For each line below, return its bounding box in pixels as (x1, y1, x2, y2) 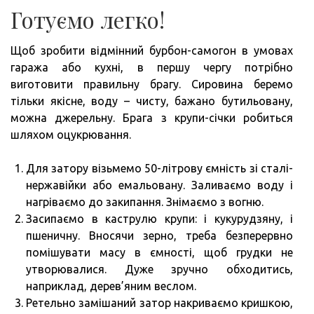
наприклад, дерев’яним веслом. (26, 279, 196, 292)
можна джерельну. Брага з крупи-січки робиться (11, 111, 293, 124)
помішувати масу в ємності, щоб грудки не (26, 245, 293, 259)
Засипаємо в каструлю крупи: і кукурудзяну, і (26, 212, 293, 225)
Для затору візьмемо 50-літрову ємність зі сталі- (26, 161, 293, 175)
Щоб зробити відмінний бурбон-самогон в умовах (11, 43, 293, 57)
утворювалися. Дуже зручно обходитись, (26, 262, 293, 275)
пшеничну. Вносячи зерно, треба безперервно (26, 228, 293, 242)
